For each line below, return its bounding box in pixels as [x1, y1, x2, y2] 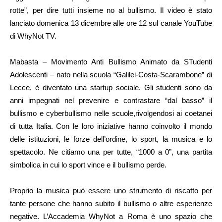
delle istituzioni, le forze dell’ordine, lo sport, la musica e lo [10, 135, 212, 144]
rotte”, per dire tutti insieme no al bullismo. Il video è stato [10, 6, 212, 15]
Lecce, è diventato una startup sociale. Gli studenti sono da [10, 83, 212, 92]
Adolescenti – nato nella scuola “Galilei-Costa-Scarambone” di [10, 70, 212, 79]
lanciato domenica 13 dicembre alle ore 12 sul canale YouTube [10, 19, 212, 28]
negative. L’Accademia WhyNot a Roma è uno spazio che [10, 212, 212, 221]
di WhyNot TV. [10, 32, 56, 41]
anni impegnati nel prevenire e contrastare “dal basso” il [10, 96, 212, 105]
